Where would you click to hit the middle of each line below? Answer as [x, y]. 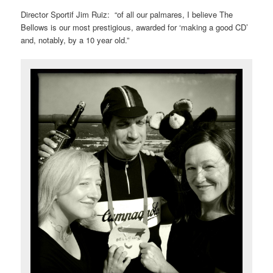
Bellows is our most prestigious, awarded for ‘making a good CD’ [135, 27]
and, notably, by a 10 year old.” [75, 40]
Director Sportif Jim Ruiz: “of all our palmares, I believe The [127, 14]
